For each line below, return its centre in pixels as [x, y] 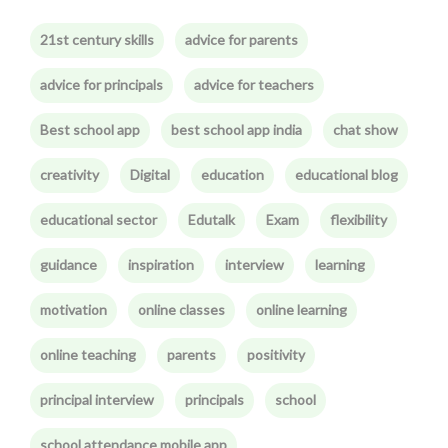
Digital [150, 174]
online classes [181, 309]
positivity [276, 354]
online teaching [88, 354]
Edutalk [211, 219]
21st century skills [97, 39]
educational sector [98, 219]
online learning [301, 309]
